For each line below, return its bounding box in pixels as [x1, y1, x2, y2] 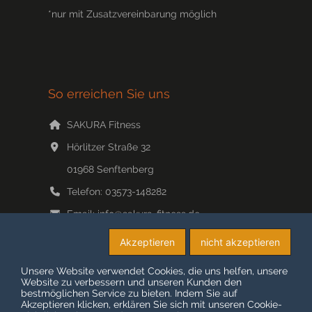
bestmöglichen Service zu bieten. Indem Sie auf [21, 288, 237, 299]
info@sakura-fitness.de [97, 208, 200, 220]
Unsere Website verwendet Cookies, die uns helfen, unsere [21, 265, 288, 276]
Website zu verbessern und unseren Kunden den [21, 276, 242, 288]
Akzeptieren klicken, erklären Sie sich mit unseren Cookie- [21, 299, 282, 310]
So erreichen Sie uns [48, 86, 170, 102]
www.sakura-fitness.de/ [93, 231, 201, 242]
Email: [66, 208, 97, 220]
